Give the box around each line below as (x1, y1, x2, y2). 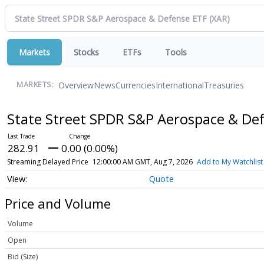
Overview (58, 79, 94, 91)
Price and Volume (5, 194, 111, 212)
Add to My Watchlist (196, 157, 263, 167)
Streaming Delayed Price (6, 157, 88, 167)
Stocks (74, 47, 99, 58)
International (156, 79, 204, 91)
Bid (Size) (8, 252, 38, 262)
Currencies (115, 79, 156, 91)
